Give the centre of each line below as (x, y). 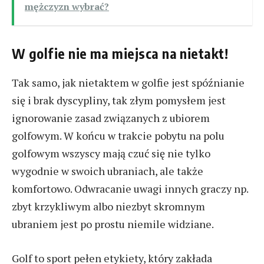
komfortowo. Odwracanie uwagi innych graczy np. (130, 189)
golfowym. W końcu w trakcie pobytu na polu (118, 136)
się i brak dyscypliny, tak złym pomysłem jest (119, 100)
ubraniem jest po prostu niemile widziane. (114, 224)
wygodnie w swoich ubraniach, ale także (108, 171)
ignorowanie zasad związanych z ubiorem (111, 118)
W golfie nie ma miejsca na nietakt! (120, 53)
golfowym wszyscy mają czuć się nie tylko (111, 154)
